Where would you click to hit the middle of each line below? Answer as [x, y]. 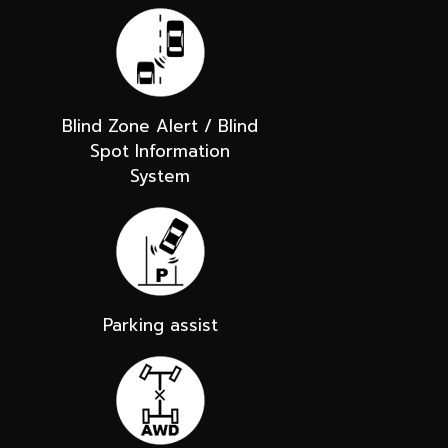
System [160, 175]
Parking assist [160, 324]
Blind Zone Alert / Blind [160, 125]
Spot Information [160, 150]
